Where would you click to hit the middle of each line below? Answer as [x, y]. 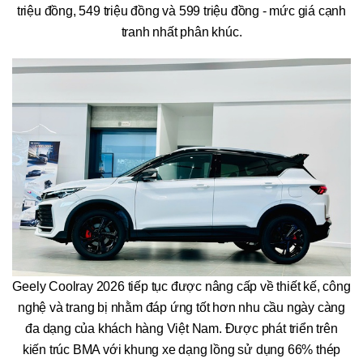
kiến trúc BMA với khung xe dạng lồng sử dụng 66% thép [181, 349]
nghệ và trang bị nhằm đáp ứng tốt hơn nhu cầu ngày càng [181, 307]
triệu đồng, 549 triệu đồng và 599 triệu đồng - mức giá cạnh [181, 11]
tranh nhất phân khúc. [181, 32]
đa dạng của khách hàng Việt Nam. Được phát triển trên [181, 328]
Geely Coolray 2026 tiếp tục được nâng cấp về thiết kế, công [181, 286]
